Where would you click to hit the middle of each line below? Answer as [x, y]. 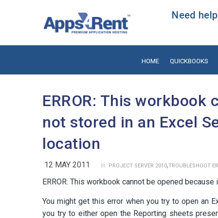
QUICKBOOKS [189, 61]
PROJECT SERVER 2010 [138, 165]
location [71, 143]
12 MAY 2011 [67, 164]
